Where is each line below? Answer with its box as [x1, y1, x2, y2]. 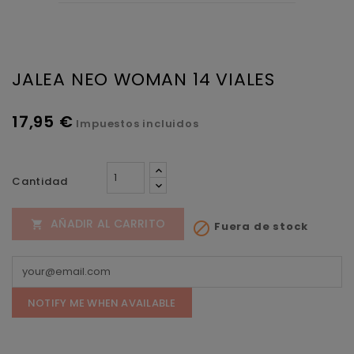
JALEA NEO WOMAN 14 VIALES [12, 66, 275, 92]
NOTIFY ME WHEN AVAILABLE [28, 295, 176, 311]
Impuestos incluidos [76, 115, 199, 131]
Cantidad [12, 173, 68, 189]
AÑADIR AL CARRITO [51, 215, 166, 232]
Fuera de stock [211, 218, 309, 234]
